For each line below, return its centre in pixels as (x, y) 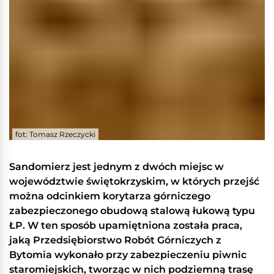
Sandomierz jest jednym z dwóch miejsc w (117, 167)
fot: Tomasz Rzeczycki (55, 135)
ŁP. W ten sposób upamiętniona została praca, (126, 226)
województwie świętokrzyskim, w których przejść (134, 182)
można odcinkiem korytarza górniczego (110, 196)
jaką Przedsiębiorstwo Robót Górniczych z (115, 240)
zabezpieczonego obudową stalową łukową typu (132, 211)
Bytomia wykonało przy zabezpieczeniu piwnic (128, 255)
